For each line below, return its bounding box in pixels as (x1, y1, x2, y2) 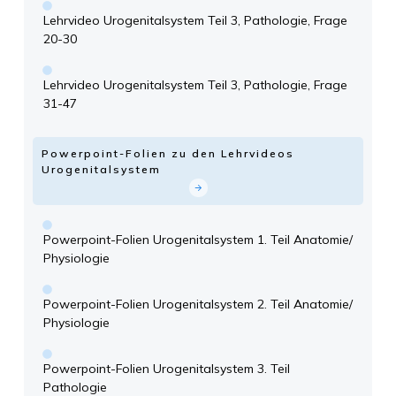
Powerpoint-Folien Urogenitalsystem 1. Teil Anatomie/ (43, 232, 353, 248)
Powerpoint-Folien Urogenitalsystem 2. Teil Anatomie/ (43, 296, 353, 313)
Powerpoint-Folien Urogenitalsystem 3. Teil (43, 361, 290, 377)
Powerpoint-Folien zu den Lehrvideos (42, 147, 294, 161)
